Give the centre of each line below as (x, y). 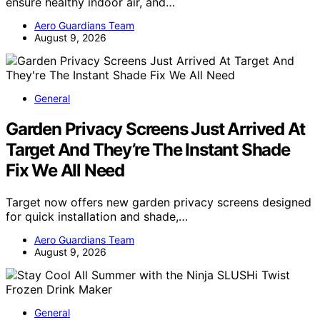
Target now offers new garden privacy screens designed (159, 202)
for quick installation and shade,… (97, 216)
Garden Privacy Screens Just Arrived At (155, 129)
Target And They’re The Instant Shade (148, 149)
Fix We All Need (65, 170)
